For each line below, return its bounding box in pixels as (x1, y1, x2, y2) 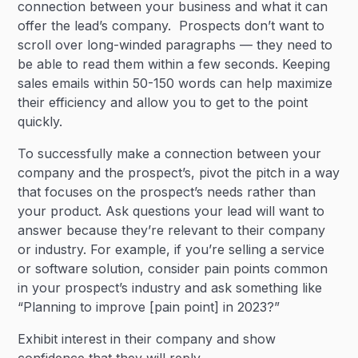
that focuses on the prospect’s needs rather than (18, 184, 316, 200)
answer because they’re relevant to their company (18, 222, 326, 238)
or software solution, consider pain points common (18, 261, 328, 276)
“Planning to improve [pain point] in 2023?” (18, 299, 284, 315)
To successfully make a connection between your (18, 145, 322, 161)
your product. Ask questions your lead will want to (18, 203, 325, 219)
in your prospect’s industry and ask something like (18, 280, 323, 296)
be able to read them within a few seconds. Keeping (18, 56, 331, 72)
